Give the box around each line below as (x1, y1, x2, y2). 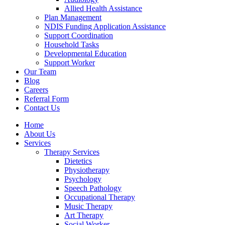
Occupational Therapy (64, 193, 135, 201)
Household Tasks (44, 40, 99, 49)
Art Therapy (64, 211, 103, 219)
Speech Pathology (64, 184, 122, 192)
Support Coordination (44, 31, 113, 40)
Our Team (24, 67, 56, 76)
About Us (24, 130, 55, 138)
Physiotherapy (64, 166, 109, 174)
